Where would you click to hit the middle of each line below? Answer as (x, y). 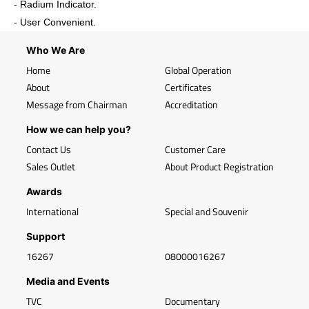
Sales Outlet (51, 167)
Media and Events (68, 281)
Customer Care (195, 149)
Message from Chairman (77, 104)
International (52, 211)
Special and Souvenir (207, 211)
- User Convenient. (55, 22)
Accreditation (191, 104)
